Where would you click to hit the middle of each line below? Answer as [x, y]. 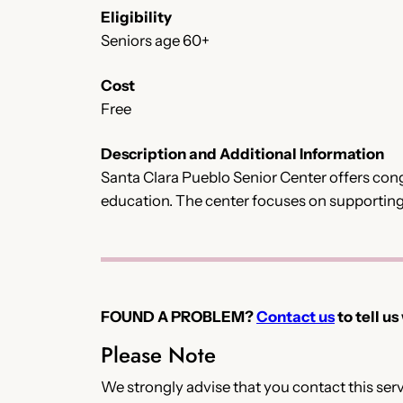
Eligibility [136, 17]
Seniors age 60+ [155, 40]
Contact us [296, 317]
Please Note [158, 355]
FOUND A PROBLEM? [179, 317]
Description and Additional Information [242, 153]
